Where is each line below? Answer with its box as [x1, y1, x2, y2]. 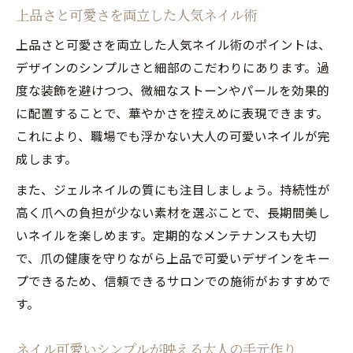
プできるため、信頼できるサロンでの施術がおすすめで [16, 271, 331, 289]
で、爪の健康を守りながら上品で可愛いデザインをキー [16, 248, 330, 266]
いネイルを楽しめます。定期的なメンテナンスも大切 [16, 225, 317, 243]
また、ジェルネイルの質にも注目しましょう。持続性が [16, 180, 330, 198]
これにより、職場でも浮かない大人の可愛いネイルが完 [16, 126, 330, 144]
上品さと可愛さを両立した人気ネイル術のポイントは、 [16, 35, 331, 53]
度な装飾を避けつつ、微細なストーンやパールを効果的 [16, 80, 329, 98]
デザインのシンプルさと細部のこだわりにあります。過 [16, 58, 329, 76]
